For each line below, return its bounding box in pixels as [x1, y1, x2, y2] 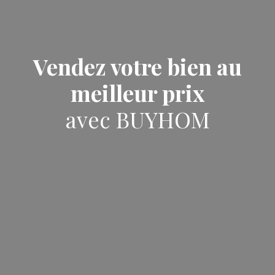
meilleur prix [71, 77, 204, 107]
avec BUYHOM [65, 104, 210, 134]
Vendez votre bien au [33, 51, 242, 81]
